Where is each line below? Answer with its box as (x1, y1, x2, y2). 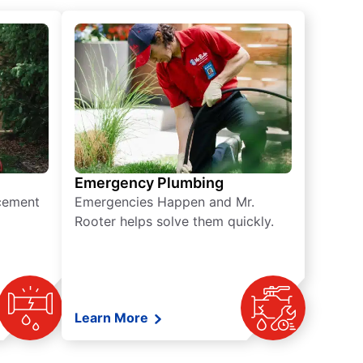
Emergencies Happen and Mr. (75, 194, 254, 211)
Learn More (75, 310, 152, 327)
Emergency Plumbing (75, 174, 224, 192)
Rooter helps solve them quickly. (75, 213, 274, 230)
